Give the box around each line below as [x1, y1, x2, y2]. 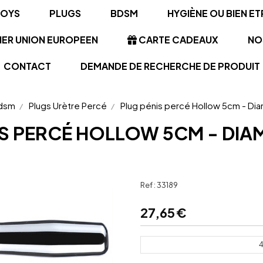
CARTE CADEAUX [136, 33, 218, 46]
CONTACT [3, 60, 51, 72]
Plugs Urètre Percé [28, 100, 107, 111]
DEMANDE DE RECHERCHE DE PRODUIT [80, 60, 260, 72]
